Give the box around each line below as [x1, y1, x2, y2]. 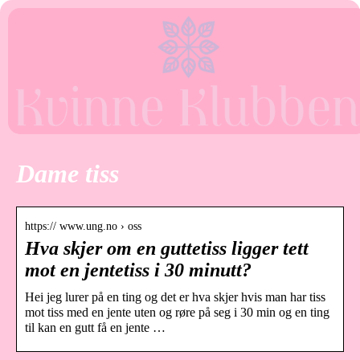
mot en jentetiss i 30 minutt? [25, 259, 252, 280]
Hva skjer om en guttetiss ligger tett [25, 237, 309, 259]
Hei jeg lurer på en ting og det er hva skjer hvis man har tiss [25, 289, 325, 304]
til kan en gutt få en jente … [25, 320, 166, 334]
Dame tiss [16, 159, 119, 189]
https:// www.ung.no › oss [25, 219, 141, 232]
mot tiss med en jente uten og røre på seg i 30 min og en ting [25, 305, 329, 319]
